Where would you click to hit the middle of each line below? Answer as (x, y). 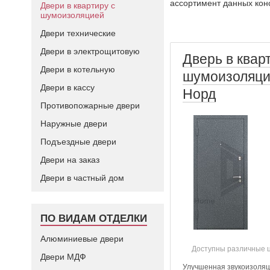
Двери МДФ (63, 257)
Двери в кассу (67, 87)
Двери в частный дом (82, 178)
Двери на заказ (70, 160)
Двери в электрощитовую (90, 51)
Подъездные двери (78, 142)
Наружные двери (74, 124)
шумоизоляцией (72, 15)
